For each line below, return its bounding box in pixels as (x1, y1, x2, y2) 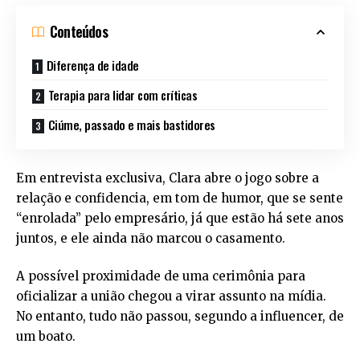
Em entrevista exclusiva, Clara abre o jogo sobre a (16, 170, 319, 186)
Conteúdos (50, 21, 108, 43)
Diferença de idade (46, 56, 139, 75)
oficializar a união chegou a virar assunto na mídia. (16, 288, 326, 305)
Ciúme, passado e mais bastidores (47, 116, 215, 134)
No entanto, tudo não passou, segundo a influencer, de (16, 309, 344, 325)
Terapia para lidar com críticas (47, 86, 197, 104)
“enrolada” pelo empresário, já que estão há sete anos (16, 210, 344, 226)
